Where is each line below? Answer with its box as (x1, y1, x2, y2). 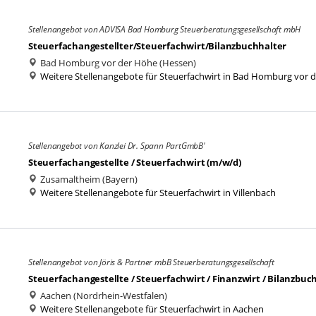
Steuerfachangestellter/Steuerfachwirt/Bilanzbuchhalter (28, 39, 287, 52)
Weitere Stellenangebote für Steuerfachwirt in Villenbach (40, 186, 276, 199)
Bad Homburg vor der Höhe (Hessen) (38, 56, 196, 69)
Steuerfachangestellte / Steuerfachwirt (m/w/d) (28, 156, 241, 169)
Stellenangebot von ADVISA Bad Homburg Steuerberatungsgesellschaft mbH (28, 23, 301, 35)
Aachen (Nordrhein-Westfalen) (38, 289, 167, 302)
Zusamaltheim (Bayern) (38, 173, 138, 186)
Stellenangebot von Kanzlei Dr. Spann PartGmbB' (28, 140, 205, 152)
